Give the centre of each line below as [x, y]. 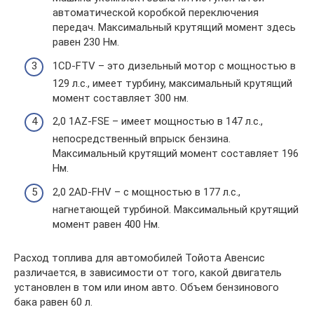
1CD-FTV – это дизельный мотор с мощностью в [174, 66]
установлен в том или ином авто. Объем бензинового [146, 287]
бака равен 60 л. [53, 302]
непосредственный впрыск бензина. [142, 139]
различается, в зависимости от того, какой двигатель [148, 272]
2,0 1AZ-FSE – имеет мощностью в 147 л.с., [158, 121]
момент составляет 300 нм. [121, 98]
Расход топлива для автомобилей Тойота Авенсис [139, 258]
